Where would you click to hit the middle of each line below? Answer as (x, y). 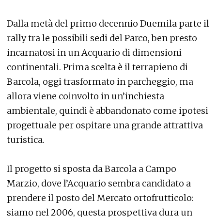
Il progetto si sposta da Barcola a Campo (92, 169)
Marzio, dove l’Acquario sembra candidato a (99, 183)
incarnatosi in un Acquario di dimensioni (94, 53)
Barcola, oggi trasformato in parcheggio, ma (100, 82)
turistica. (26, 140)
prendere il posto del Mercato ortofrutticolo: (100, 198)
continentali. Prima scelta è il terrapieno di (97, 67)
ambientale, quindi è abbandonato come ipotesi (108, 111)
